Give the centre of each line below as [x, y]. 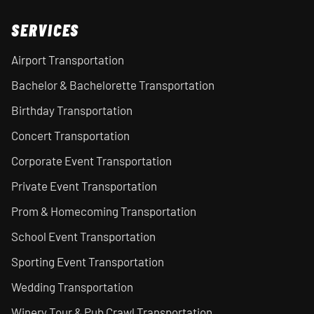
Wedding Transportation [72, 287]
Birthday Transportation [72, 110]
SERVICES [46, 30]
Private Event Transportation [84, 186]
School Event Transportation [83, 236]
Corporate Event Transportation [91, 161]
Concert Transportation [70, 135]
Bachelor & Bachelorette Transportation [113, 85]
